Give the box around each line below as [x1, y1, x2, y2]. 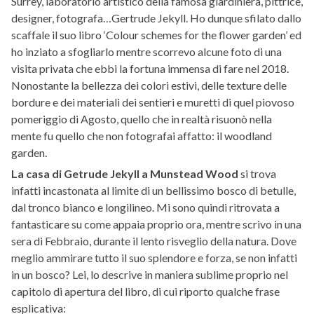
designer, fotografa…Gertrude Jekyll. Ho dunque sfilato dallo [11, 11, 301, 25]
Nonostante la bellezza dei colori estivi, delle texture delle [11, 78, 287, 93]
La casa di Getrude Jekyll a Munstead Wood [11, 166, 238, 180]
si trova [238, 166, 276, 180]
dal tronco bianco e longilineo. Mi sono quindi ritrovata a [11, 200, 280, 214]
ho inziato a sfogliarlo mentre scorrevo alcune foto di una [11, 45, 282, 59]
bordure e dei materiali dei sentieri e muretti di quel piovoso [11, 95, 294, 109]
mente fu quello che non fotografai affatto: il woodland [11, 129, 272, 143]
